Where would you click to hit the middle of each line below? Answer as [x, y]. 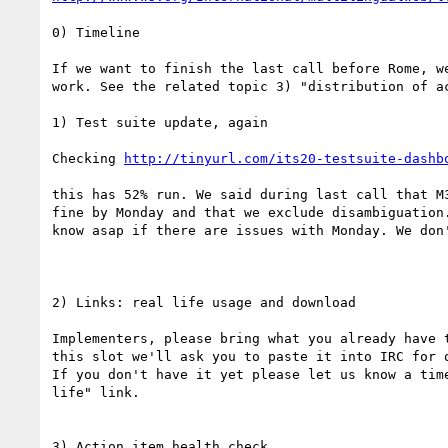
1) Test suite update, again [160, 122]
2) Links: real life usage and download [204, 302]
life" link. [96, 392]
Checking [88, 158]
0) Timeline [96, 32]
